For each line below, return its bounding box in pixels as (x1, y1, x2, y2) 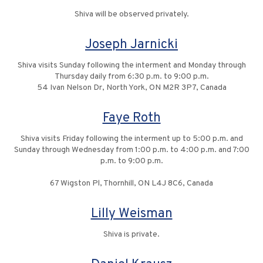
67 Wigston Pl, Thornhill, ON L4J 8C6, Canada (50, 178, 213, 189)
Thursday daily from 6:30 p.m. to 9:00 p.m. (54, 72, 209, 82)
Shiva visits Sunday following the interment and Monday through (17, 60, 246, 71)
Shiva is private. (103, 230, 160, 240)
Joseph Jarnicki (85, 36, 178, 54)
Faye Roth (102, 110, 161, 127)
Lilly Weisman (90, 205, 173, 223)
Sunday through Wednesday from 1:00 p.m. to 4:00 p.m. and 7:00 (14, 145, 249, 156)
